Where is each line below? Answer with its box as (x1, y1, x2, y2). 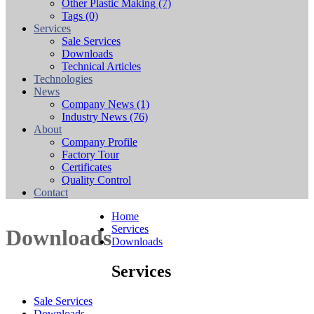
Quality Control (62, 174, 131, 186)
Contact (34, 186, 68, 198)
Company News (62, 98, 137, 110)
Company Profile (62, 136, 137, 148)
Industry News (62, 111, 130, 123)
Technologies (34, 73, 93, 85)
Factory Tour (62, 149, 119, 161)
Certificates (62, 161, 111, 173)
